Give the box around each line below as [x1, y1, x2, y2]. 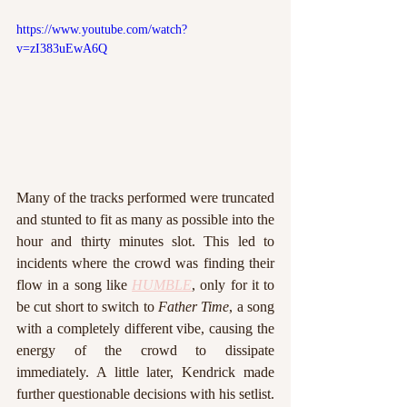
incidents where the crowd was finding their [16, 254, 274, 271]
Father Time [158, 298, 230, 314]
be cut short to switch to [16, 298, 158, 314]
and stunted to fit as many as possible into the [16, 211, 274, 227]
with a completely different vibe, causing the [16, 320, 274, 336]
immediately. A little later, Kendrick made [16, 363, 274, 380]
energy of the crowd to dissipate [16, 342, 274, 358]
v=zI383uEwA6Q [16, 42, 107, 55]
